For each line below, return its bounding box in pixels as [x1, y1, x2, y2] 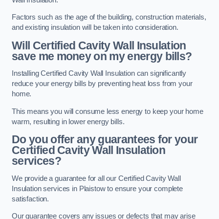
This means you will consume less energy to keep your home [12, 107, 203, 115]
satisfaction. [12, 195, 49, 203]
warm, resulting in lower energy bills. [12, 117, 125, 126]
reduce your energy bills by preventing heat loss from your [12, 80, 193, 88]
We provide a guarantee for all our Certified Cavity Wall [12, 174, 181, 182]
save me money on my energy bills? [12, 49, 192, 63]
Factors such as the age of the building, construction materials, [12, 13, 206, 22]
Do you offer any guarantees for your [12, 133, 198, 146]
